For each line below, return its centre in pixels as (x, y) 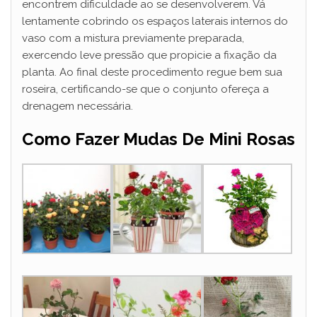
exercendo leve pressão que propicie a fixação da (149, 56)
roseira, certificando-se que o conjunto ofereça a (145, 90)
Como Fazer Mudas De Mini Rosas (158, 139)
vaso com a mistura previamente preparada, (133, 39)
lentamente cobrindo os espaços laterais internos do (155, 22)
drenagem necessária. (77, 106)
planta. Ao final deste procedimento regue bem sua (152, 73)
